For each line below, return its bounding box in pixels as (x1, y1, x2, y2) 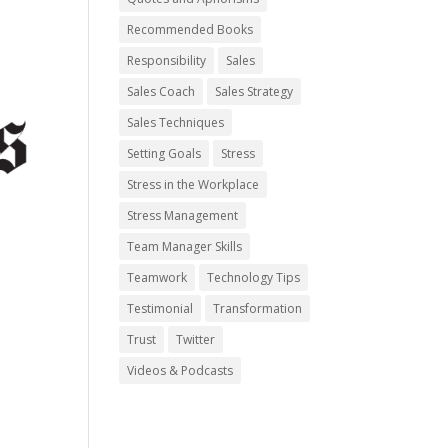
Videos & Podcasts (127, 362, 234, 379)
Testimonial (127, 300, 194, 317)
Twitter (176, 331, 216, 348)
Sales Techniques (127, 114, 225, 131)
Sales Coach (127, 83, 196, 100)
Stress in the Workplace (127, 176, 260, 193)
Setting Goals (127, 145, 202, 162)
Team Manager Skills (127, 238, 243, 255)
